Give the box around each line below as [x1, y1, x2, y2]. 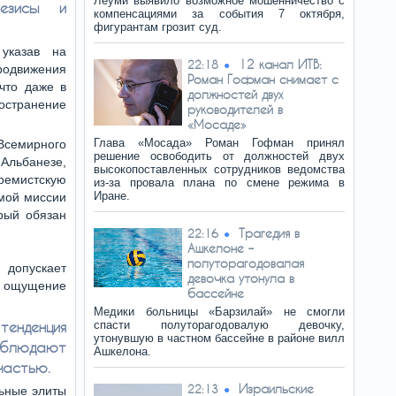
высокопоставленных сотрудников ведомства [94, 163, 345, 176]
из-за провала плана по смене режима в [94, 176, 345, 189]
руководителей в [187, 102, 283, 117]
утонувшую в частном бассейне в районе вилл [94, 331, 345, 345]
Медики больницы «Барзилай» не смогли [94, 305, 345, 318]
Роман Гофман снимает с [187, 72, 339, 87]
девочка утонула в [187, 270, 294, 286]
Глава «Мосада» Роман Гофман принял [94, 136, 345, 149]
